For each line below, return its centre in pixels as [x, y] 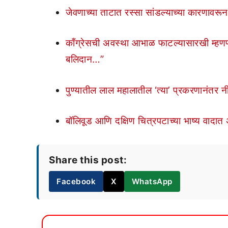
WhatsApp [152, 181]
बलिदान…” [85, 59]
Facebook [76, 181]
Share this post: [88, 160]
